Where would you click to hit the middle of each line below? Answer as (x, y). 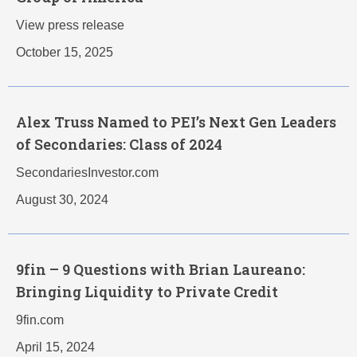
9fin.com (40, 320)
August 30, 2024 (62, 200)
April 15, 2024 (55, 347)
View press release (70, 25)
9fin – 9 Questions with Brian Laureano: (161, 270)
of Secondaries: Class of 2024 (119, 145)
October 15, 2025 (65, 53)
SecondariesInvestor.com (87, 173)
